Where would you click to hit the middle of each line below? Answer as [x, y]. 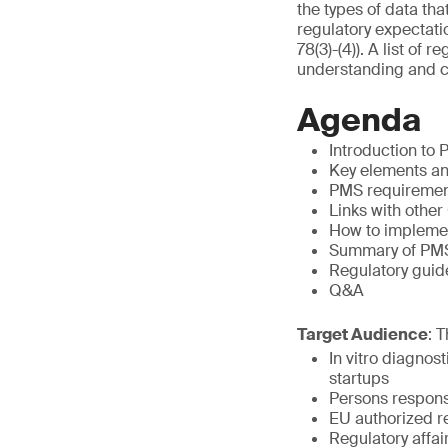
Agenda [359, 120]
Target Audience [362, 334]
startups [359, 378]
